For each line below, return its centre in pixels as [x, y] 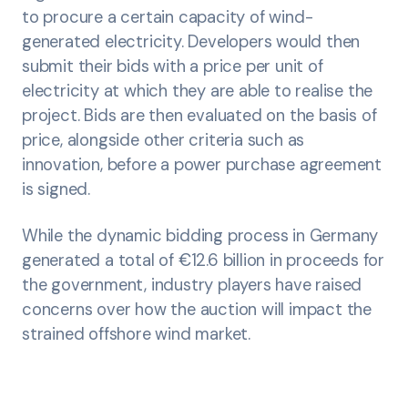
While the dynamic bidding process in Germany [200, 235]
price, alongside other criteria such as [163, 140]
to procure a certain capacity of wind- [168, 17]
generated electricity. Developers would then [191, 41]
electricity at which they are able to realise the [198, 91]
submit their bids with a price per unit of [173, 66]
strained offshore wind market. [138, 334]
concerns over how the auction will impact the [197, 309]
